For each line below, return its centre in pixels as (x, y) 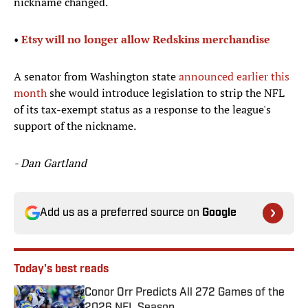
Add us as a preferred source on (121, 213)
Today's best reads (61, 270)
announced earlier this (234, 77)
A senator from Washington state (96, 77)
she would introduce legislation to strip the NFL (166, 93)
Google (219, 213)
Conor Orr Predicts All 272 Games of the (185, 293)
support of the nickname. (75, 126)
